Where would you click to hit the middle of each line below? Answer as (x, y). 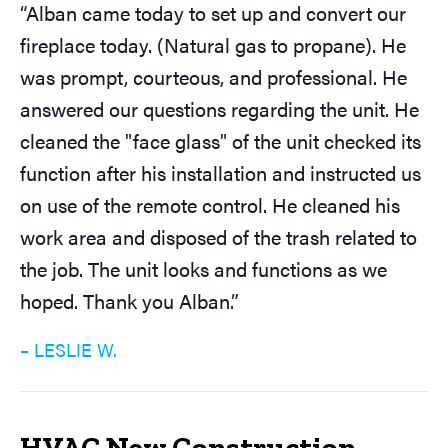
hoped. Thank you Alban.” (129, 301)
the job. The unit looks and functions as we (203, 269)
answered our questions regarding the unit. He (219, 109)
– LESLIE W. (68, 350)
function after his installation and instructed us (220, 173)
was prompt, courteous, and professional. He (213, 77)
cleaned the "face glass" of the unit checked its (220, 141)
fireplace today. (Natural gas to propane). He (213, 45)
